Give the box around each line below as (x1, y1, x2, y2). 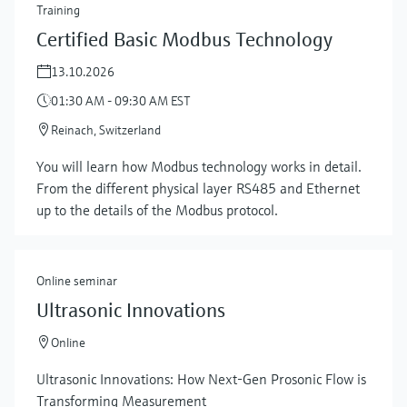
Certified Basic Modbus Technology (36, 26, 333, 52)
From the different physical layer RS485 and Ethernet (36, 178, 360, 197)
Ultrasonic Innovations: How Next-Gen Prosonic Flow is (36, 369, 366, 388)
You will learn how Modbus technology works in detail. (36, 156, 362, 175)
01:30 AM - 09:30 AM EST (51, 92, 191, 109)
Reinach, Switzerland (51, 121, 161, 138)
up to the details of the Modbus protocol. (36, 200, 278, 219)
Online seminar (36, 272, 117, 289)
